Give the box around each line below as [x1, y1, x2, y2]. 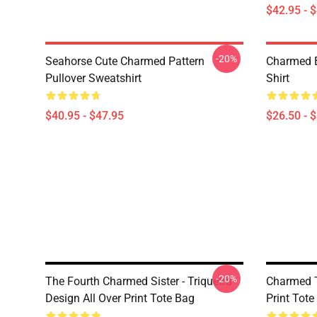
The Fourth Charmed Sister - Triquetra [45, 275, 232, 288]
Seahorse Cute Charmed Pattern [45, 54, 204, 68]
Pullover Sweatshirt [45, 71, 142, 85]
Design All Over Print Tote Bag [45, 292, 195, 305]
